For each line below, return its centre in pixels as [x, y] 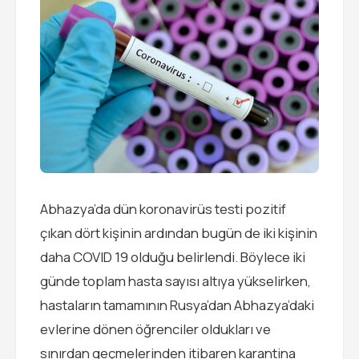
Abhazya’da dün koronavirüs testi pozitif [163, 209]
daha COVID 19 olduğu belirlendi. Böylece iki [173, 257]
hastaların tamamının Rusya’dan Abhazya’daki [177, 305]
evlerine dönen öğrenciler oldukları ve [155, 329]
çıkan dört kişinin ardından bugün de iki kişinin [179, 233]
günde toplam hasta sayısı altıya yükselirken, [175, 281]
